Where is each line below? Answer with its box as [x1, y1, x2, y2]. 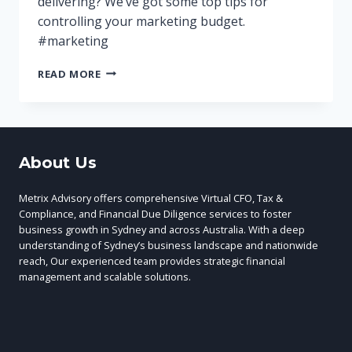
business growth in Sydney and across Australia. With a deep [19, 222, 305, 236]
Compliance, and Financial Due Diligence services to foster [19, 206, 291, 221]
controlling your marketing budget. [38, 12, 245, 30]
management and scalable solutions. [19, 269, 191, 284]
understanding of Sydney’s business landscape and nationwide [19, 237, 318, 252]
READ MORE [38, 66, 101, 81]
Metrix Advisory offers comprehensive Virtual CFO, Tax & [19, 190, 283, 205]
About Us [19, 152, 97, 172]
